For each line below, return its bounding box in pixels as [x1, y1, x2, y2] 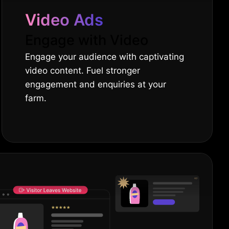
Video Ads [25, 10, 103, 29]
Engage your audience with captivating [25, 51, 184, 62]
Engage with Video [25, 31, 148, 49]
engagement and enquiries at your [25, 79, 166, 89]
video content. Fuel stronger [25, 65, 140, 76]
